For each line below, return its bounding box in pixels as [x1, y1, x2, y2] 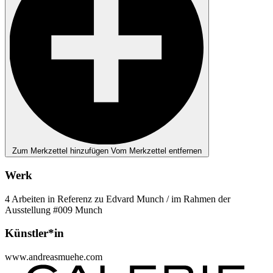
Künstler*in [5, 227, 64, 240]
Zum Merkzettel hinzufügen [12, 146, 111, 156]
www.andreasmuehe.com [5, 251, 102, 262]
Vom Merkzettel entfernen [111, 146, 202, 156]
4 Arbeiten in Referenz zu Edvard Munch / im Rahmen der [5, 193, 230, 204]
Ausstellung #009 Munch [5, 204, 102, 215]
